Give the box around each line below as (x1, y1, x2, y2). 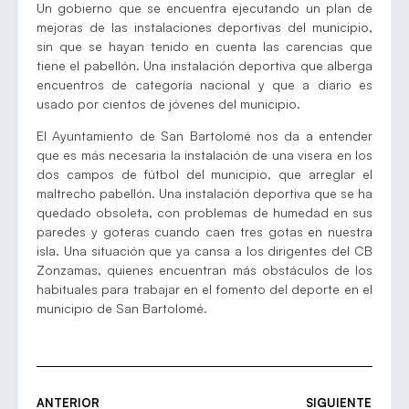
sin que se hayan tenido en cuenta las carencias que (37, 37, 372, 54)
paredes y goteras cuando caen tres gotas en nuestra (37, 223, 372, 239)
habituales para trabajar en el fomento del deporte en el (37, 280, 372, 297)
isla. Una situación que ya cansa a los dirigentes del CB (37, 242, 372, 258)
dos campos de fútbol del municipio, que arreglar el (37, 165, 372, 182)
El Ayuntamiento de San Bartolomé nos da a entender (37, 127, 372, 143)
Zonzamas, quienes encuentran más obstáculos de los (37, 261, 372, 278)
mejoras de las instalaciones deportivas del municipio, (37, 18, 372, 35)
